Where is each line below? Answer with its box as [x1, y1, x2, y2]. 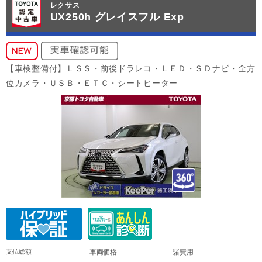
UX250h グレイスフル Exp [50, 11, 184, 23]
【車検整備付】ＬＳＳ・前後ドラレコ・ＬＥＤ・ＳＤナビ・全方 [6, 63, 256, 73]
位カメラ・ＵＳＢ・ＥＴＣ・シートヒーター [6, 78, 178, 88]
